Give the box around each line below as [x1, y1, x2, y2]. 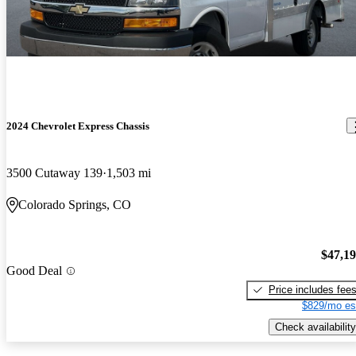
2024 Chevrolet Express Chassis [6, 119, 149, 132]
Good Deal [6, 264, 62, 278]
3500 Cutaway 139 [6, 166, 103, 180]
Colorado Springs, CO [18, 198, 131, 212]
